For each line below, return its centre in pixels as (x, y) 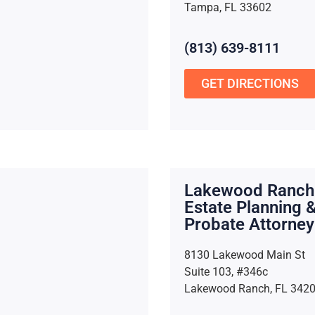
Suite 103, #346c (226, 272)
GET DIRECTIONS (250, 83)
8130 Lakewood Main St (244, 255)
